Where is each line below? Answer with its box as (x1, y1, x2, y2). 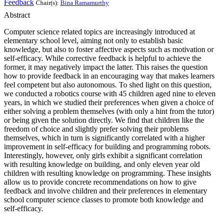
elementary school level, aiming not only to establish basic (4, 36, 183, 45)
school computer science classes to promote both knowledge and (4, 195, 203, 204)
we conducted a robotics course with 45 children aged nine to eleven (4, 89, 216, 98)
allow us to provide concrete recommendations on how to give (4, 178, 196, 187)
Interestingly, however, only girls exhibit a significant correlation (4, 151, 202, 160)
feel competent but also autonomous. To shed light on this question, (4, 81, 212, 89)
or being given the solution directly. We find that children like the (4, 116, 204, 125)
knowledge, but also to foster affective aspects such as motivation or (4, 45, 214, 54)
